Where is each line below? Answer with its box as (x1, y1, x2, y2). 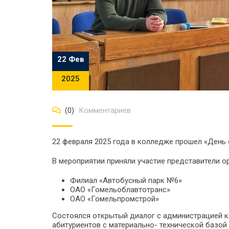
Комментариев (77, 106, 131, 115)
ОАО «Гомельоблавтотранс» (70, 185, 170, 194)
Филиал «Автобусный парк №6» (70, 176, 182, 185)
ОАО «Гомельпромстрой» (70, 194, 159, 203)
